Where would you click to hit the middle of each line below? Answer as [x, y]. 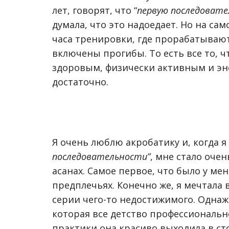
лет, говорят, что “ [95, 10]
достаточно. [80, 82]
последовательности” [101, 156]
